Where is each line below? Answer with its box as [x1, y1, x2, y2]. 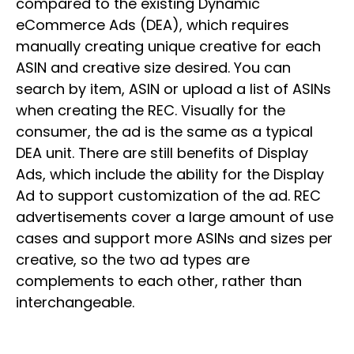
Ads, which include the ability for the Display [16, 164, 324, 184]
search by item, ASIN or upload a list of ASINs [16, 79, 331, 99]
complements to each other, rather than [16, 271, 302, 291]
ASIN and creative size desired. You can [16, 58, 291, 77]
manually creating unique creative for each [16, 36, 321, 56]
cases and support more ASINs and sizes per [16, 228, 333, 248]
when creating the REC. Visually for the [16, 100, 285, 120]
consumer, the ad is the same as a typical [16, 122, 313, 141]
